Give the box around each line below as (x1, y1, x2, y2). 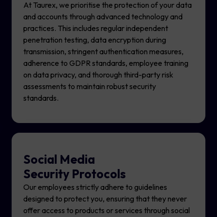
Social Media (23, 152, 95, 168)
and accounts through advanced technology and (23, 12, 183, 22)
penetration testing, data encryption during (23, 35, 166, 45)
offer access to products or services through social (23, 205, 190, 216)
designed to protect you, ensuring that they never (23, 194, 187, 204)
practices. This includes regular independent (23, 23, 168, 33)
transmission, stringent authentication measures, (23, 46, 184, 57)
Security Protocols (23, 166, 126, 182)
